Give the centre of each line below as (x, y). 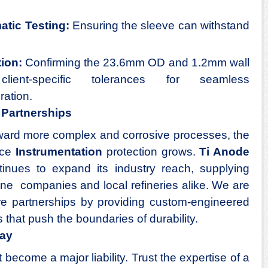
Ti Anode (225, 152)
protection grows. (151, 152)
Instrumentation (59, 152)
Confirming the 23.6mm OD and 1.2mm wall (136, 63)
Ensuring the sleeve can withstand (159, 25)
